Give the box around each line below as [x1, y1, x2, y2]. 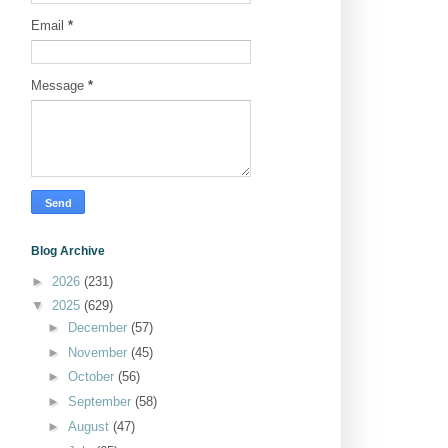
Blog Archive [31, 244, 105, 259]
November [67, 344, 131, 360]
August [67, 418, 113, 434]
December [67, 319, 131, 335]
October [67, 369, 118, 385]
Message [31, 78, 88, 94]
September [67, 394, 135, 410]
